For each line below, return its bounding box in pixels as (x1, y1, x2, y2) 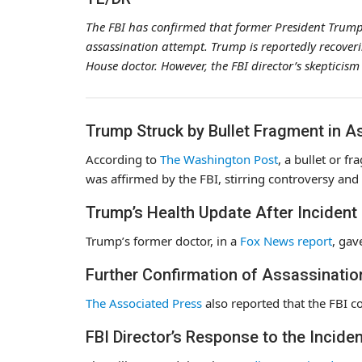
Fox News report (240, 232, 332, 249)
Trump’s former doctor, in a (86, 232, 240, 249)
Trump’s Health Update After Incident (86, 202, 357, 222)
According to (86, 150, 160, 167)
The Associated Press (86, 294, 202, 311)
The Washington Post (160, 150, 278, 167)
